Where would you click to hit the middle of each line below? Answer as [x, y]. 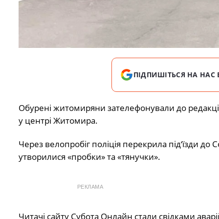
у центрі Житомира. [58, 120]
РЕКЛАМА [90, 187]
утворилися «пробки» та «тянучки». [89, 157]
